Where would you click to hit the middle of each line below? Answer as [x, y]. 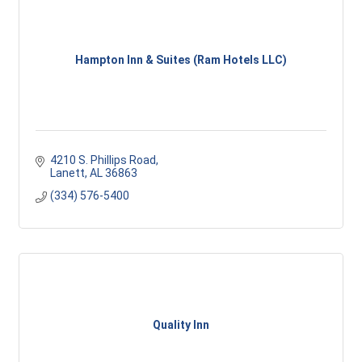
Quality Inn [181, 324]
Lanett [67, 173]
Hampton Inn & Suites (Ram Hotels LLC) [181, 59]
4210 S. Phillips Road [103, 160]
